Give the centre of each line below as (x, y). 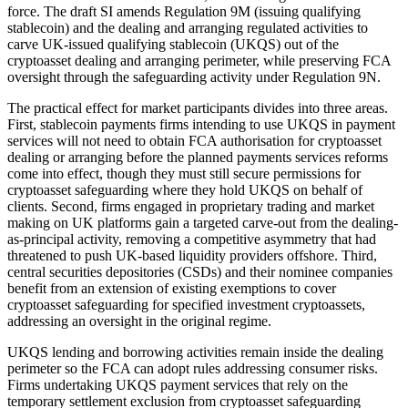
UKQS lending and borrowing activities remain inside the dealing (195, 352)
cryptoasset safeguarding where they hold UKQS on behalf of (185, 189)
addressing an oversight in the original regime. (139, 321)
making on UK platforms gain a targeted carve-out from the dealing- (203, 222)
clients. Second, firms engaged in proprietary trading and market (191, 206)
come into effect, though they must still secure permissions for (184, 173)
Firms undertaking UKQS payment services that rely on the (178, 384)
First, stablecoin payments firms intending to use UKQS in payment (201, 124)
